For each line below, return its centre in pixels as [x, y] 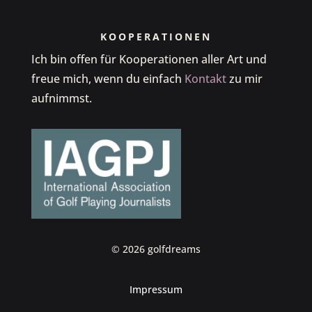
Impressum [156, 290]
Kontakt [205, 79]
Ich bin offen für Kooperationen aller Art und [149, 60]
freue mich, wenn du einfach [108, 79]
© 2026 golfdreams [156, 249]
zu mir [244, 79]
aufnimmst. [61, 99]
